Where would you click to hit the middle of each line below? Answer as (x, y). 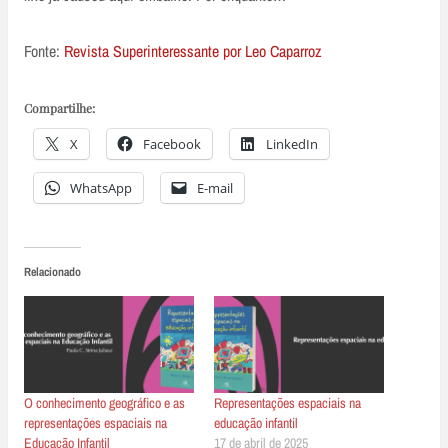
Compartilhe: (59, 107)
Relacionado (52, 271)
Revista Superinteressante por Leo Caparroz (193, 50)
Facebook (172, 143)
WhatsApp (101, 187)
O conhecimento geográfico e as (104, 402)
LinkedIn (292, 143)
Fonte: (44, 50)
